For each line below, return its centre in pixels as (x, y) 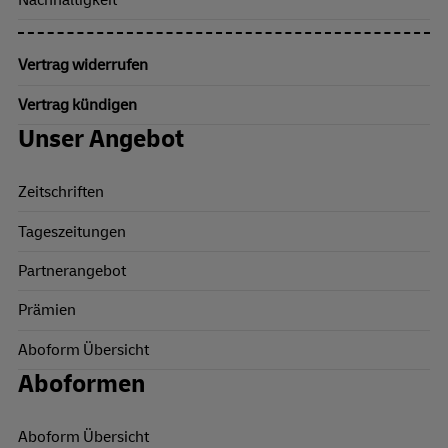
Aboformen (81, 384)
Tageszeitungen (72, 231)
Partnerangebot (72, 270)
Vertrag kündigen (77, 104)
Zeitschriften (61, 192)
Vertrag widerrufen (83, 65)
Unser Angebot (101, 139)
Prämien (47, 310)
